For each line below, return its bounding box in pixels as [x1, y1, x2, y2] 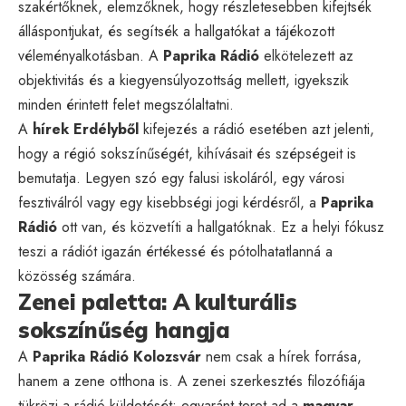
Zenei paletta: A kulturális [18, 287, 297, 315]
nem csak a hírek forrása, [201, 345, 362, 367]
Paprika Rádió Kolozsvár [33, 345, 201, 367]
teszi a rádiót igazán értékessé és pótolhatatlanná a [18, 240, 333, 262]
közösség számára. [18, 265, 136, 286]
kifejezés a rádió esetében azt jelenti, [139, 118, 374, 140]
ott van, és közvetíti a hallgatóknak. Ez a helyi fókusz [57, 216, 384, 237]
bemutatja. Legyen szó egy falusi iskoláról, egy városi [18, 167, 344, 188]
